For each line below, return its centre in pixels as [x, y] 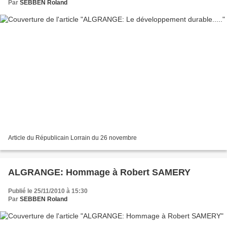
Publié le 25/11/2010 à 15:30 [48, 191]
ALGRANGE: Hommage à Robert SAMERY [99, 173]
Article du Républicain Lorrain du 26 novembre [72, 138]
